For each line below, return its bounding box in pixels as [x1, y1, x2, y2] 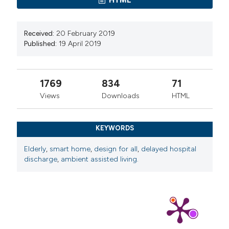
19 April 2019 [59, 39, 102, 48]
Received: [24, 29, 55, 38]
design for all [94, 144, 138, 153]
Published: [24, 39, 57, 48]
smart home [50, 144, 91, 153]
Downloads [102, 91, 140, 100]
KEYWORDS [95, 124, 134, 132]
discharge [24, 154, 58, 164]
